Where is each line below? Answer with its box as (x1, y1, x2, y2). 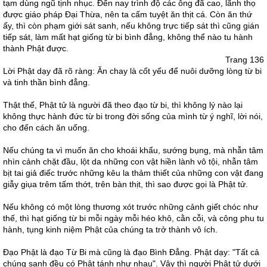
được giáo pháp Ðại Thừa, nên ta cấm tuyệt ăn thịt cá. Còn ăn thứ (3, 10, 252, 19)
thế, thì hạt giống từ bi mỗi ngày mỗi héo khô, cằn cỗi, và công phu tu (3, 213, 264, 223)
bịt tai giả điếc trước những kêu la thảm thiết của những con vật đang (3, 168, 263, 178)
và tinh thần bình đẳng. (3, 77, 90, 87)
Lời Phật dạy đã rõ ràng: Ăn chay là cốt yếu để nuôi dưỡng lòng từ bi (3, 66, 262, 76)
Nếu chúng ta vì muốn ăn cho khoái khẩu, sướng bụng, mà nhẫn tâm (3, 145, 263, 155)
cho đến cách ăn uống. (3, 123, 89, 132)
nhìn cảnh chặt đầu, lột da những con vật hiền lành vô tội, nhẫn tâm (3, 157, 258, 166)
